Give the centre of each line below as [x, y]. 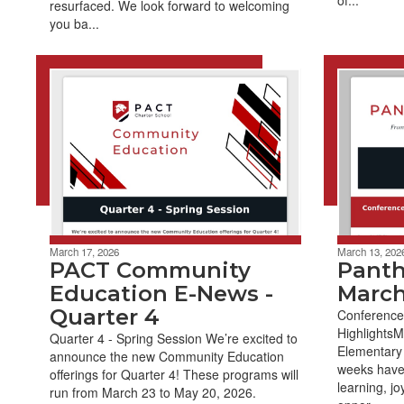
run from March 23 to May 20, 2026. [153, 393]
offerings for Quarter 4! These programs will [174, 375]
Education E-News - [161, 294]
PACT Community [150, 271]
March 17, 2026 [84, 252]
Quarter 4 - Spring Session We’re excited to [174, 339]
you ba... [74, 23]
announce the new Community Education [167, 357]
